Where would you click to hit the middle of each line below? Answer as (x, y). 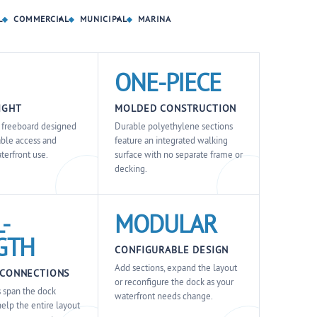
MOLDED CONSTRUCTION (176, 109)
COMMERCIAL (42, 19)
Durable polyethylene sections (174, 127)
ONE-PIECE (168, 83)
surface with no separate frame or (179, 155)
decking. (131, 169)
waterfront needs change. (164, 296)
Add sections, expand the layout (176, 268)
